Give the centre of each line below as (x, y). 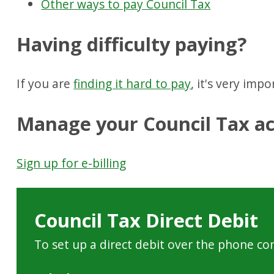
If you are (45, 84)
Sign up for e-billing (72, 163)
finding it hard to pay (132, 84)
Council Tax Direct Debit (146, 220)
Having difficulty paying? (132, 44)
